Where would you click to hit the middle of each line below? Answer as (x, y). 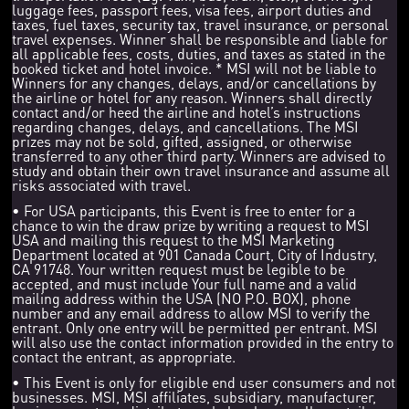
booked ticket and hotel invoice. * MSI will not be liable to (194, 68)
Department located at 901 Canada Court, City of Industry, (195, 254)
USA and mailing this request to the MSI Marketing (174, 239)
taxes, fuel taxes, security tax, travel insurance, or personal (201, 24)
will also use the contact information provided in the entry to (203, 341)
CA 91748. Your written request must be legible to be (179, 268)
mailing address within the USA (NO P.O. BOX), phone (182, 298)
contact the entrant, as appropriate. (124, 356)
